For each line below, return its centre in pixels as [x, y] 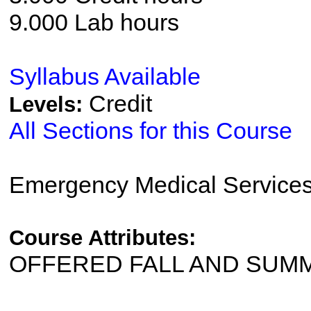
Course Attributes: [102, 238]
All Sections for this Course [150, 131]
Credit [120, 103]
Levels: [49, 104]
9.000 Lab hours [94, 22]
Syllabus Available [104, 76]
